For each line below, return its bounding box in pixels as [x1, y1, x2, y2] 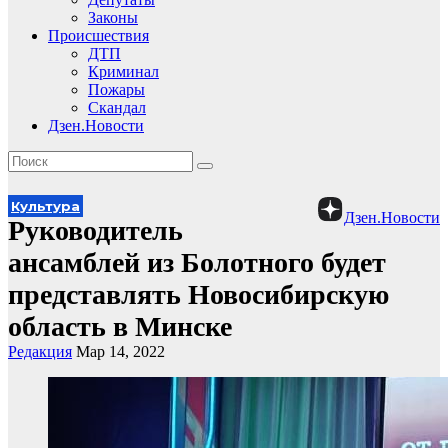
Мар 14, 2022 [76, 343, 165, 360]
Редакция [8, 343, 72, 360]
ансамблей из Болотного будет [8, 247, 386, 278]
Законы [88, 9, 138, 26]
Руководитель [8, 215, 183, 246]
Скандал [88, 99, 146, 116]
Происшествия [48, 27, 149, 44]
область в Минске [8, 311, 232, 342]
